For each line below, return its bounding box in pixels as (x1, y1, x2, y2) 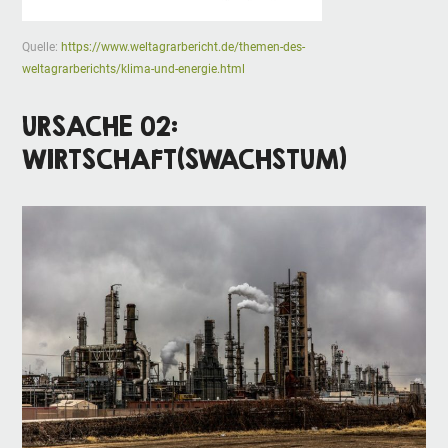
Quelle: (22, 39, 62, 54)
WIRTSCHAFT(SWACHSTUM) (22, 143, 348, 174)
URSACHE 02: (22, 110, 179, 141)
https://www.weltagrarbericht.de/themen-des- (61, 39, 306, 54)
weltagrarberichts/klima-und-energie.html (22, 61, 246, 76)
